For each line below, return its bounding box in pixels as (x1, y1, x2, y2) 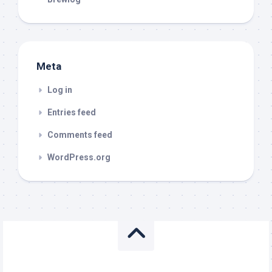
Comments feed (47, 130, 112, 140)
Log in (47, 85, 72, 95)
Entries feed (47, 107, 96, 118)
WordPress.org (47, 152, 110, 163)
